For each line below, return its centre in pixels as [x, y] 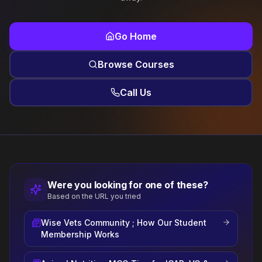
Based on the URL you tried [94, 196]
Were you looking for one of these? [128, 185]
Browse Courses [136, 64]
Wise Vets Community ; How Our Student [124, 223]
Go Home [136, 36]
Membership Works [80, 234]
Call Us [136, 92]
